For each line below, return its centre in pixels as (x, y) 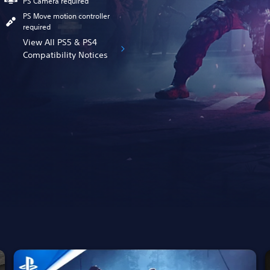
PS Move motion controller (67, 16)
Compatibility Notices (66, 55)
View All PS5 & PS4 (60, 42)
